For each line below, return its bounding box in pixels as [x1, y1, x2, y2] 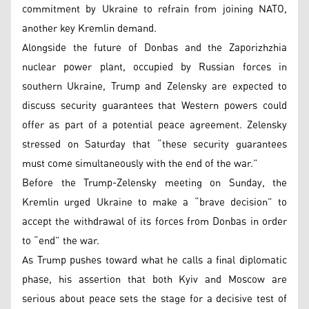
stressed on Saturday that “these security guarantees [22, 134, 287, 154]
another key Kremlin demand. [22, 18, 157, 39]
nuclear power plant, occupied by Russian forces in [22, 57, 287, 77]
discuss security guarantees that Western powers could [22, 95, 287, 116]
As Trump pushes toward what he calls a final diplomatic [22, 250, 287, 270]
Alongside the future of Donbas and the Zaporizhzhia [22, 37, 287, 58]
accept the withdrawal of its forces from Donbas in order [22, 211, 287, 232]
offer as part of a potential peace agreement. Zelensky [22, 114, 287, 135]
